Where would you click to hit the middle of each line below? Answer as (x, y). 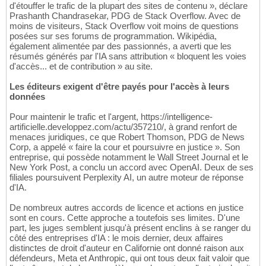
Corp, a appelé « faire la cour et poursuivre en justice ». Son (125, 147)
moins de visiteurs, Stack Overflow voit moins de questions (124, 26)
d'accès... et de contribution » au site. (81, 66)
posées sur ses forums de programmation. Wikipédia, (113, 36)
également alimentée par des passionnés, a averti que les (121, 46)
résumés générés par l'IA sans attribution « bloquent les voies (128, 56)
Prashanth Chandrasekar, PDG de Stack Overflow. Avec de (125, 15)
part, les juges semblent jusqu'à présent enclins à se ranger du (130, 227)
